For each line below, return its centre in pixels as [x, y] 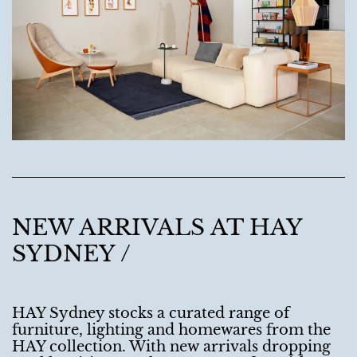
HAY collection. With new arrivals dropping [171, 346]
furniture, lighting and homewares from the [171, 330]
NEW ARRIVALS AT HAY [157, 228]
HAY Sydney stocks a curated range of [151, 313]
